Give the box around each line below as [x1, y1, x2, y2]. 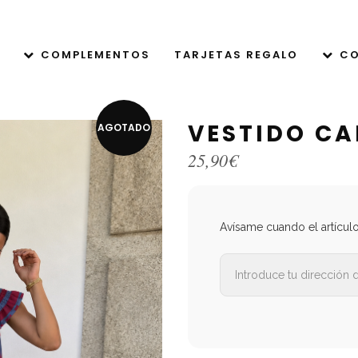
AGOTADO [97, 121, 150, 134]
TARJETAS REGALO [174, 46, 298, 62]
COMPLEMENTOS [41, 46, 150, 62]
